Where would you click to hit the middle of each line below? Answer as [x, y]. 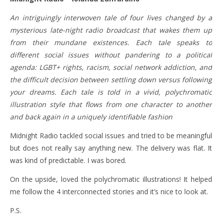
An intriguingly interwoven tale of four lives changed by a [111, 18]
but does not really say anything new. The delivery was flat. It [111, 148]
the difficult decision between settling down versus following [111, 80]
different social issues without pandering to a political [111, 55]
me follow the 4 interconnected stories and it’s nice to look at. [109, 192]
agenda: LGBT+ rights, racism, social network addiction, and [111, 67]
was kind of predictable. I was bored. [68, 160]
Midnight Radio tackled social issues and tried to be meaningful [111, 136]
